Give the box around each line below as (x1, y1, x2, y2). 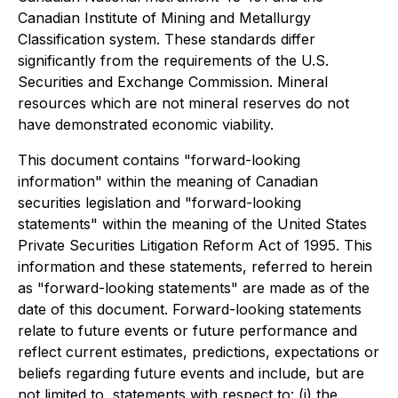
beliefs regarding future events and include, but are (18, 364, 364, 382)
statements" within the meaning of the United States (18, 215, 367, 233)
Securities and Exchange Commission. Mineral (18, 73, 328, 91)
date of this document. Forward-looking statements (18, 300, 362, 318)
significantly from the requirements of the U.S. (18, 52, 329, 69)
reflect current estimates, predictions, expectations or (18, 343, 379, 361)
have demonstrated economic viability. (18, 115, 274, 133)
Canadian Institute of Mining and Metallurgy (18, 9, 311, 27)
